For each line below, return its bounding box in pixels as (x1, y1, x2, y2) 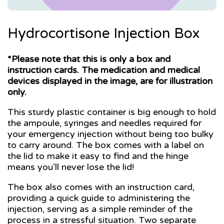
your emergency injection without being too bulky (7, 128, 213, 139)
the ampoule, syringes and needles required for (7, 117, 201, 128)
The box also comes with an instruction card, (7, 181, 194, 192)
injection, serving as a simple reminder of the (7, 203, 192, 214)
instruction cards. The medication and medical (7, 64, 200, 75)
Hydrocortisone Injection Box (7, 24, 199, 42)
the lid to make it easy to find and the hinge (7, 150, 188, 161)
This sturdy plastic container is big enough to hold (7, 106, 216, 117)
